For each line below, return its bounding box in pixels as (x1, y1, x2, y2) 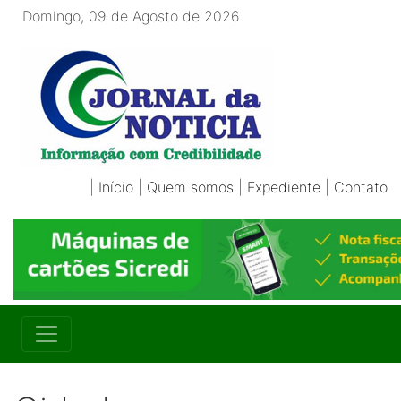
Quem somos (147, 178, 234, 196)
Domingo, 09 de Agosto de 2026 (13, 7, 240, 25)
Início (98, 178, 133, 196)
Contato (334, 178, 388, 196)
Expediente (247, 178, 320, 196)
